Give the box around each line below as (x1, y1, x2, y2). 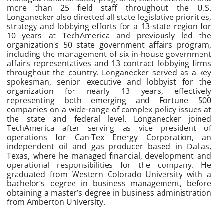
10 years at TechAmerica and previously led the (7, 30, 211, 41)
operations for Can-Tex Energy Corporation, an (7, 132, 211, 143)
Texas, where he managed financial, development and (7, 150, 211, 162)
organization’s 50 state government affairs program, (7, 39, 211, 51)
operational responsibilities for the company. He (7, 160, 211, 171)
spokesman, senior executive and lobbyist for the (7, 76, 211, 88)
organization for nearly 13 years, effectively (7, 86, 211, 97)
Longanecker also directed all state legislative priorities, (7, 12, 211, 23)
